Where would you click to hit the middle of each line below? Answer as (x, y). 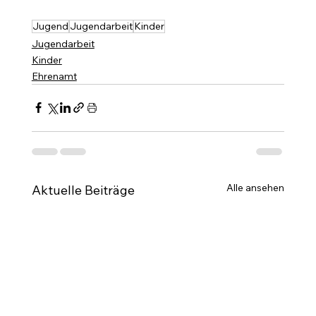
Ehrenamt (54, 76)
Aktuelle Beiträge (83, 190)
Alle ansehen (256, 187)
